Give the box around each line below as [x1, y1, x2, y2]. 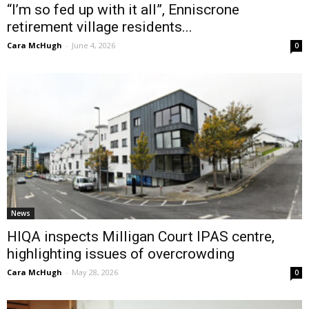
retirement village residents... [7, 19, 192, 36]
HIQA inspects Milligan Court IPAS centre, [7, 228, 275, 245]
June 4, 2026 [72, 40, 115, 51]
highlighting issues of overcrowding [7, 245, 235, 262]
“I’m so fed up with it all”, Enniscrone [7, 1, 239, 19]
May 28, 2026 [72, 266, 118, 277]
